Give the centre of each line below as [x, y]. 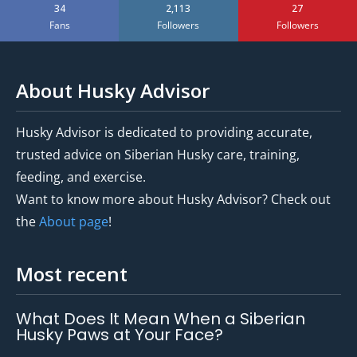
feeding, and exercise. [81, 177]
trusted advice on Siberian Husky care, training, [158, 154]
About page [74, 221]
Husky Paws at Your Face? [120, 334]
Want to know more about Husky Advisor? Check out [173, 199]
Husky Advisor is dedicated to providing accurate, [164, 132]
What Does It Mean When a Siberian [161, 318]
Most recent [72, 273]
